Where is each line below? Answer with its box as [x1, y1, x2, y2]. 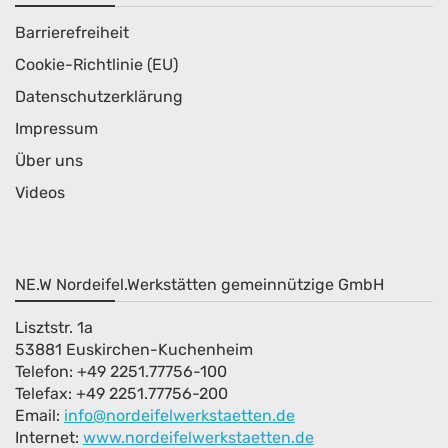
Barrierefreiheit [15, 22, 129, 42]
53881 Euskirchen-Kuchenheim [15, 339, 253, 359]
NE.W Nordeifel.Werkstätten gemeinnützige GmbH [15, 274, 384, 294]
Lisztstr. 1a [15, 317, 93, 337]
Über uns [15, 150, 83, 170]
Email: [15, 405, 64, 425]
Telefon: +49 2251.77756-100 [15, 361, 227, 381]
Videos [15, 182, 65, 202]
